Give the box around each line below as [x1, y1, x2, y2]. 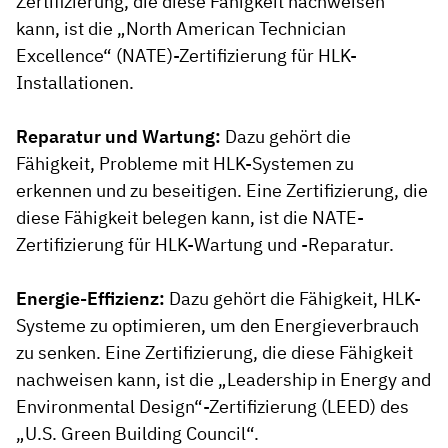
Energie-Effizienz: [16, 286, 165, 310]
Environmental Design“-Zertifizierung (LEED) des [16, 394, 409, 418]
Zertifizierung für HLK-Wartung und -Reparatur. [16, 232, 394, 256]
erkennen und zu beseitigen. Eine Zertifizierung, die [16, 178, 428, 202]
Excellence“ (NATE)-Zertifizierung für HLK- [16, 43, 357, 67]
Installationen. [16, 70, 134, 94]
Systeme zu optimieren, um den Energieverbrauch [16, 313, 419, 337]
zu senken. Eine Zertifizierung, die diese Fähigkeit [16, 340, 413, 364]
